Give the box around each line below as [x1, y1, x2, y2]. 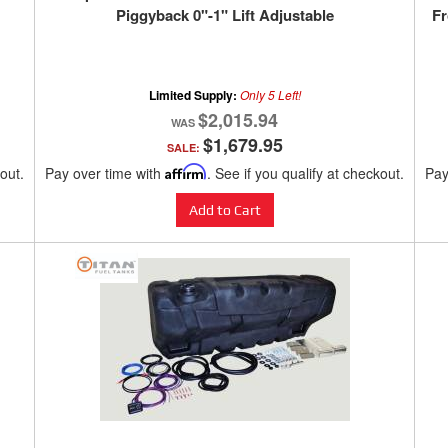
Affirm [165, 163, 207, 181]
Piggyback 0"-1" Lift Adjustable [115, 4, 334, 27]
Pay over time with [45, 163, 165, 184]
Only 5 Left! [239, 86, 301, 104]
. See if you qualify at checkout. [207, 163, 404, 184]
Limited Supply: [148, 86, 240, 105]
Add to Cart [188, 202, 261, 219]
